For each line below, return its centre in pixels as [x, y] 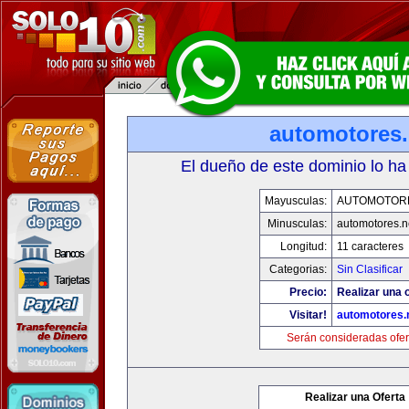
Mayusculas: [295, 201]
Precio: [308, 292]
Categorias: [298, 269]
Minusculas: [297, 224]
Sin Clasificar [369, 269]
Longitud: [303, 246]
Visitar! [308, 315]
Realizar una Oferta [355, 397]
